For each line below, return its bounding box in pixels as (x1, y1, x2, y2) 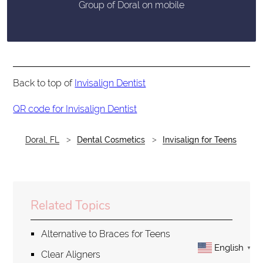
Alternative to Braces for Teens (41, 228, 171, 240)
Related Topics (31, 197, 111, 214)
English (214, 242, 244, 253)
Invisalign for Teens (162, 134, 237, 144)
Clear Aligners (41, 249, 101, 261)
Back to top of (13, 77, 75, 89)
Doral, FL (25, 134, 59, 144)
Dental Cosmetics (76, 134, 145, 144)
